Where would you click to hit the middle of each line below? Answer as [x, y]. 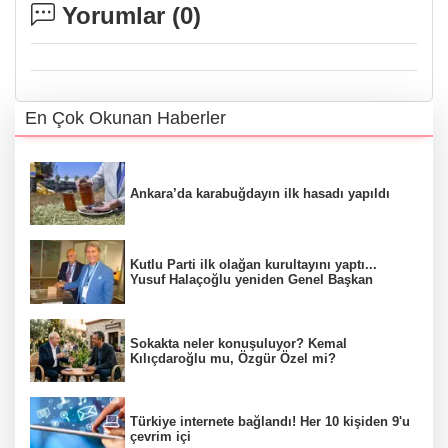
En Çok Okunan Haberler [125, 117]
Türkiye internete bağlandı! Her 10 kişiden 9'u [270, 422]
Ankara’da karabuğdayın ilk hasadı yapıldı [260, 193]
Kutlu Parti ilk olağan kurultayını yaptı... [253, 265]
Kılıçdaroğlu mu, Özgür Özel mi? [233, 358]
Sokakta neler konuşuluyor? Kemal [238, 343]
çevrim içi [160, 437]
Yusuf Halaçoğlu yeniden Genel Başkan [251, 280]
